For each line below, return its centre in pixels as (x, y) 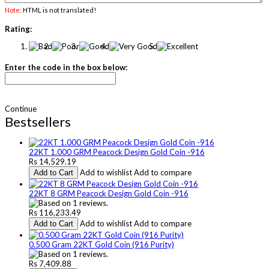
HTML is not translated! (59, 10)
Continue (21, 108)
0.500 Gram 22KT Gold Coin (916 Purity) (101, 244)
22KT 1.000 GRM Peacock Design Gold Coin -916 (117, 152)
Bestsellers (38, 121)
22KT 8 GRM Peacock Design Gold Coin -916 (109, 193)
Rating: (18, 29)
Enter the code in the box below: (66, 67)
